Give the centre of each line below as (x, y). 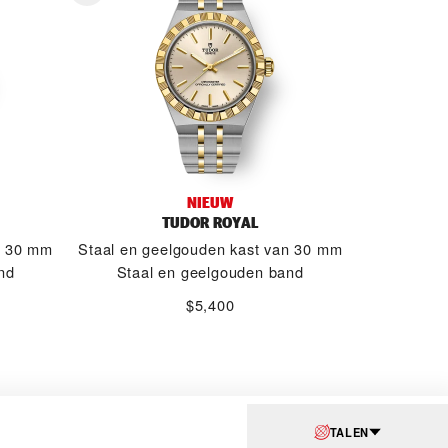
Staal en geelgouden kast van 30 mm (210, 248)
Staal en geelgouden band (210, 271)
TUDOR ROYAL (210, 222)
